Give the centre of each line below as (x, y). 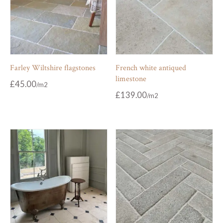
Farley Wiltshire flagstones (53, 68)
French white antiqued (151, 68)
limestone (131, 79)
